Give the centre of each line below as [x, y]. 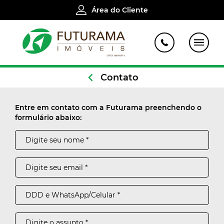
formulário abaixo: [48, 117]
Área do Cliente [120, 10]
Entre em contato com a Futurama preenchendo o [108, 107]
